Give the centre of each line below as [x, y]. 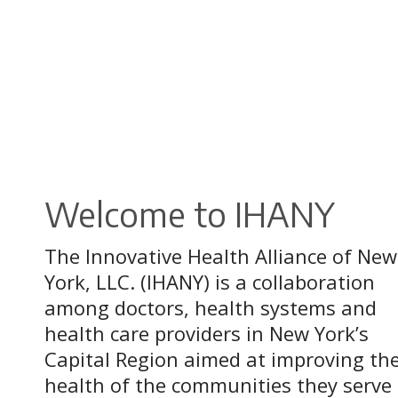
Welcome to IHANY [190, 213]
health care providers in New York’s [207, 333]
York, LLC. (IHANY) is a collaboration [210, 281]
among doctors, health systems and [211, 307]
